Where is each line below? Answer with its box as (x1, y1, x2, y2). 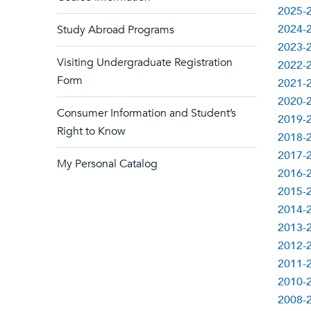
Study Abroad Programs (57, 22, 174, 37)
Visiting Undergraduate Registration (57, 55, 233, 70)
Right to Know (57, 124, 126, 139)
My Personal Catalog (57, 156, 158, 171)
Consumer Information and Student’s (57, 106, 236, 121)
